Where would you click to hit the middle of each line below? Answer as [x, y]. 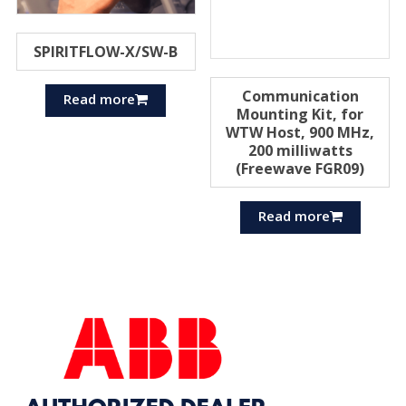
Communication [300, 96]
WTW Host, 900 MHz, [300, 132]
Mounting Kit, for [300, 114]
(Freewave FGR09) [300, 168]
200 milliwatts [300, 150]
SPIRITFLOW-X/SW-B [106, 51]
